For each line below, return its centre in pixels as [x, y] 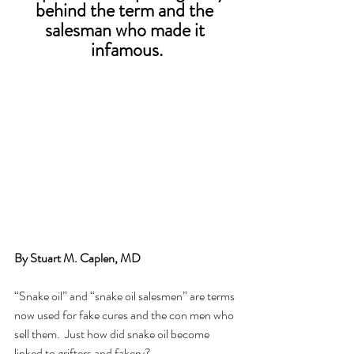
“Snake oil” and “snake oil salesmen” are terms [126, 296]
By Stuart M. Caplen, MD [79, 258]
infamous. [126, 50]
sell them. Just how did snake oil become [113, 334]
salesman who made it [126, 30]
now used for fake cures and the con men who [125, 315]
